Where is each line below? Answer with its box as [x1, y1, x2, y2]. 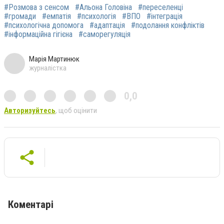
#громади [4, 11, 36, 21]
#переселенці [138, 2, 183, 12]
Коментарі [8, 198, 53, 210]
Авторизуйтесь [4, 105, 55, 115]
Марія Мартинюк [29, 54, 79, 63]
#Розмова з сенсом [4, 2, 69, 12]
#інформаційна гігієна [4, 29, 72, 39]
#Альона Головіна [75, 2, 132, 12]
